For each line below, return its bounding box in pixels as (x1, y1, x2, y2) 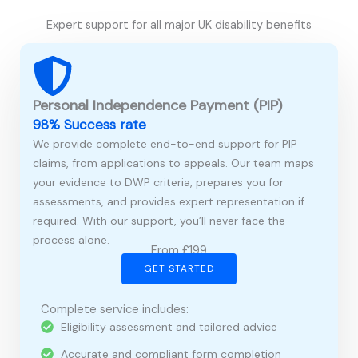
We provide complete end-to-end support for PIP (33, 137, 297, 152)
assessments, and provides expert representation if (33, 194, 304, 209)
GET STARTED (144, 261, 214, 275)
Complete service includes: (41, 301, 189, 317)
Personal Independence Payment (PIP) (33, 96, 282, 116)
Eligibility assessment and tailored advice (61, 319, 277, 334)
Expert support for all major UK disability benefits (46, 17, 312, 33)
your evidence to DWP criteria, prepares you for (33, 175, 284, 190)
